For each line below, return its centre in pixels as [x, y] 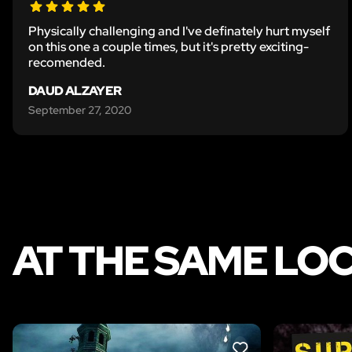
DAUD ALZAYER [75, 90]
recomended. [67, 62]
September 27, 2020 [80, 110]
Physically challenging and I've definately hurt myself [179, 31]
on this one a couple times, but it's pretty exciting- [169, 46]
